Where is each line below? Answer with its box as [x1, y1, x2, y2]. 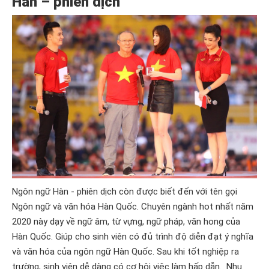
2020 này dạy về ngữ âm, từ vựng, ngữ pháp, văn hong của [12, 216, 240, 227]
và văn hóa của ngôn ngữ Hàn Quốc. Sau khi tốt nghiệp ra [12, 246, 239, 257]
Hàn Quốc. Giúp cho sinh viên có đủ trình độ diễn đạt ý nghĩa [12, 231, 253, 242]
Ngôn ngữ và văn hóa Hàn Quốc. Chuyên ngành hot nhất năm [12, 201, 253, 212]
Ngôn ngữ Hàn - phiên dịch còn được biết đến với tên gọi [12, 186, 237, 197]
